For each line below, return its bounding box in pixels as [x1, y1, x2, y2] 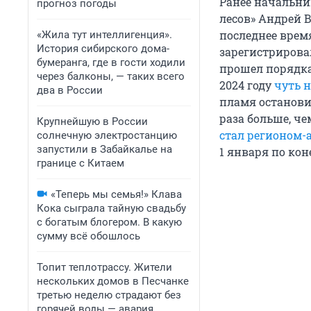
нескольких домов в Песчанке [37, 275, 189, 287]
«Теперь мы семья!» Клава [51, 188, 182, 201]
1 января [219, 144, 269, 160]
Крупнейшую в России [37, 115, 148, 128]
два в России [37, 84, 103, 96]
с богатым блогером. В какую [37, 216, 182, 228]
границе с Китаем [37, 157, 124, 169]
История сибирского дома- [37, 42, 169, 55]
